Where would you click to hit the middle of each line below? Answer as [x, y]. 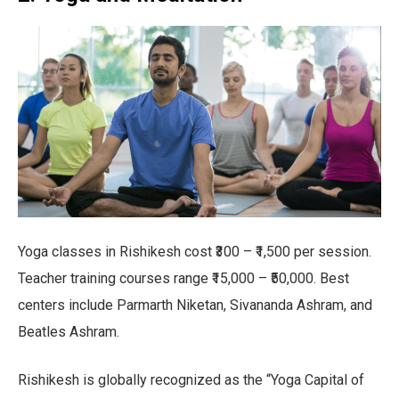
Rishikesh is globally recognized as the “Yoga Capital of [191, 379]
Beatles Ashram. [69, 331]
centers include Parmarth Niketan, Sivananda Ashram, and [195, 305]
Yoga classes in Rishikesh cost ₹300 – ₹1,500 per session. [195, 251]
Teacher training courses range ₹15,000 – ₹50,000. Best [183, 278]
